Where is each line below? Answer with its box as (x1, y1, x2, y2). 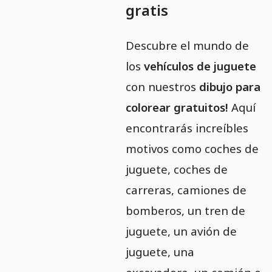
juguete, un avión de (126, 223, 237, 239)
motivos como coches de (126, 141, 259, 156)
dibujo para (199, 79, 261, 94)
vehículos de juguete (144, 58, 257, 73)
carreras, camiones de (126, 182, 247, 197)
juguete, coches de (126, 161, 228, 177)
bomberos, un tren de (126, 203, 246, 218)
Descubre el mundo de (126, 38, 250, 53)
